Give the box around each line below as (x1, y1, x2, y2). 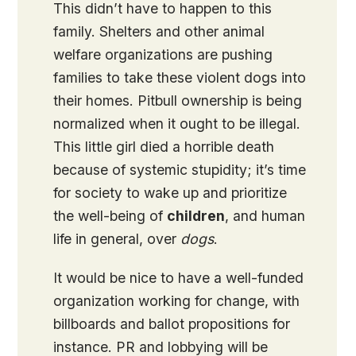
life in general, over (53, 230, 181, 248)
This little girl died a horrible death (53, 138, 275, 156)
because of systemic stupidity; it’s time (53, 161, 307, 179)
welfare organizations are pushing (53, 46, 273, 64)
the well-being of (53, 207, 168, 225)
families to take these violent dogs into (53, 69, 307, 87)
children (167, 207, 226, 225)
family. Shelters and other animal (53, 23, 265, 41)
